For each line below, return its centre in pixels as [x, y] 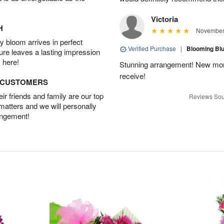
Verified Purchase [152, 48]
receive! [132, 76]
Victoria [164, 19]
